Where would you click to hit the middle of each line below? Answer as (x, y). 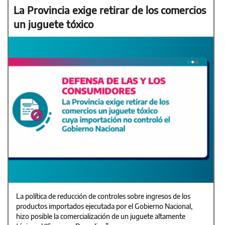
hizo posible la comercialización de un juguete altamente (101, 216)
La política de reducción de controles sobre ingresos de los (103, 196)
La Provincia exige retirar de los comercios (110, 10)
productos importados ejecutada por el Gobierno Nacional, (104, 206)
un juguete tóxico (53, 24)
